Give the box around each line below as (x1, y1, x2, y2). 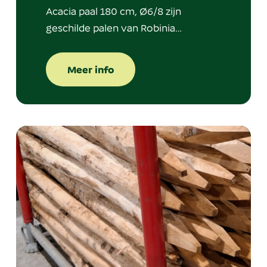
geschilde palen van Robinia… (46, 21, 182, 34)
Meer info (67, 63, 114, 76)
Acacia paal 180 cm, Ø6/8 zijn (46, 5, 181, 17)
